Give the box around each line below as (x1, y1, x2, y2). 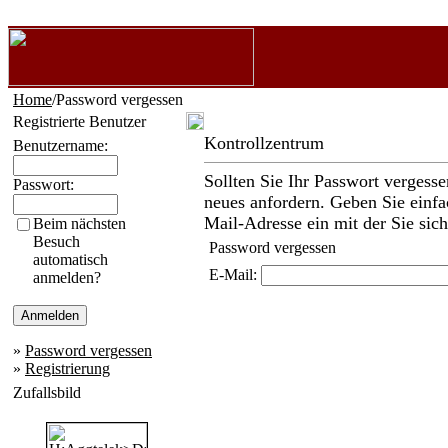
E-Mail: (209, 266, 261, 283)
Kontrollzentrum (204, 133, 324, 153)
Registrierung (25, 360, 110, 377)
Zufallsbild (13, 384, 81, 401)
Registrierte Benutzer (13, 113, 146, 130)
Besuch (33, 233, 80, 250)
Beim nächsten (33, 215, 126, 232)
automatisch (33, 251, 108, 268)
